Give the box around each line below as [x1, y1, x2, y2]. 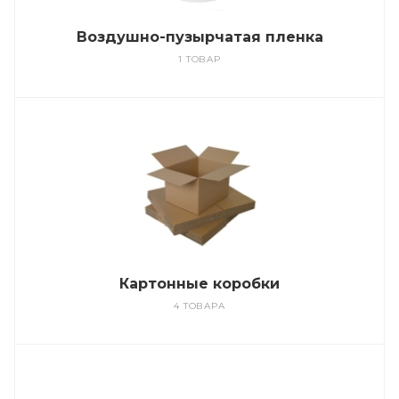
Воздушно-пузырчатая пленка [76, 28, 323, 45]
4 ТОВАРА [174, 300, 225, 312]
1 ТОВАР [178, 53, 221, 65]
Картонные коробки [119, 275, 280, 292]
